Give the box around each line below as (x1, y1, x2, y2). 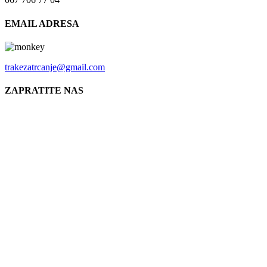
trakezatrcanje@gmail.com (5, 61, 105, 72)
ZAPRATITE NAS (5, 85, 83, 96)
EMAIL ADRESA (5, 18, 79, 29)
